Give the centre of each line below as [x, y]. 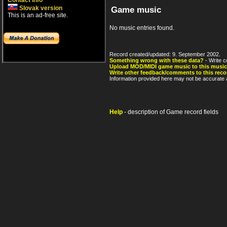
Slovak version [40, 8]
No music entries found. [142, 28]
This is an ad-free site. [38, 15]
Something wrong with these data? [157, 61]
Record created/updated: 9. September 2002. [165, 54]
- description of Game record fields [171, 112]
